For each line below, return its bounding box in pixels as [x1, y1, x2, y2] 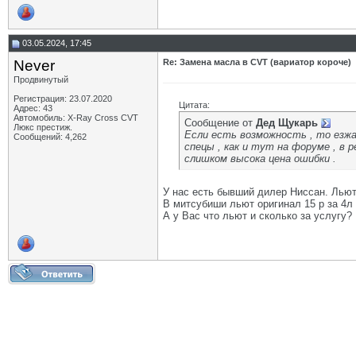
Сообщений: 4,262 [14, 132, 87, 141]
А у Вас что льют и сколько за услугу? [163, 210, 352, 222]
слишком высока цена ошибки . [184, 153, 336, 164]
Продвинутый [14, 75, 68, 84]
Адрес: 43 [14, 103, 52, 113]
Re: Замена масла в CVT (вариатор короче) [163, 57, 351, 67]
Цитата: [179, 100, 210, 110]
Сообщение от [184, 117, 256, 129]
